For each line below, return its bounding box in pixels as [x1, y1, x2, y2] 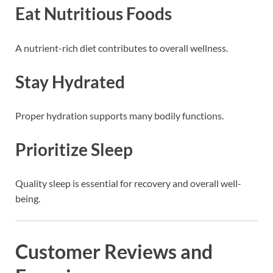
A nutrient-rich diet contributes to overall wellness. [15, 41, 228, 54]
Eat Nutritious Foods [15, 3, 172, 24]
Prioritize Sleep [15, 139, 133, 160]
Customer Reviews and [15, 239, 213, 264]
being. [15, 193, 40, 205]
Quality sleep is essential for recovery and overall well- [15, 177, 241, 190]
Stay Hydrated [15, 71, 125, 92]
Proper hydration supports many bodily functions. [15, 110, 224, 121]
